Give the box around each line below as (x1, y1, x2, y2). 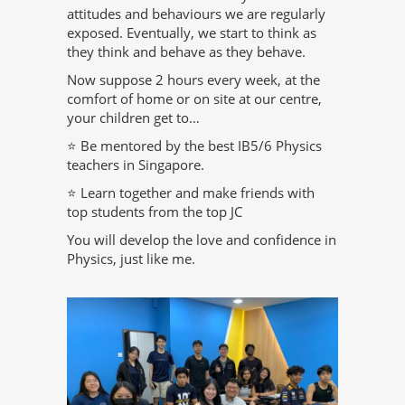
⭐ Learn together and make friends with (67, 184, 315, 202)
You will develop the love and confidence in (67, 231, 336, 250)
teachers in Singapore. (67, 155, 204, 174)
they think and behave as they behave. (67, 42, 306, 61)
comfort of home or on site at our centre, (67, 89, 322, 108)
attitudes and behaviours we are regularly (67, 5, 325, 24)
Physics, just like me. (67, 250, 195, 268)
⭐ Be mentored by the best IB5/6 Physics (67, 137, 322, 155)
